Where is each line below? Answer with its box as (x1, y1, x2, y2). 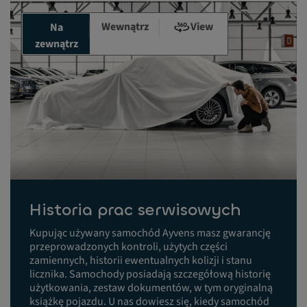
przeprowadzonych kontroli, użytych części (29, 238, 228, 254)
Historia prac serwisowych (29, 198, 241, 221)
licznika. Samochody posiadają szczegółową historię (29, 266, 271, 282)
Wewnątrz (101, 19, 149, 35)
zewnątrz (34, 36, 78, 52)
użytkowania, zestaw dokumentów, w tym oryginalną (29, 280, 273, 295)
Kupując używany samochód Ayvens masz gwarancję (29, 225, 271, 241)
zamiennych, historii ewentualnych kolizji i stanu (29, 252, 252, 268)
